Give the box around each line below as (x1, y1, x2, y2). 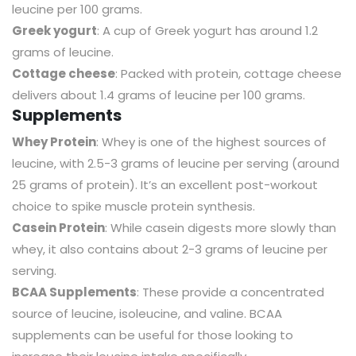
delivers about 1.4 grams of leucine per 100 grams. (12, 86, 305, 103)
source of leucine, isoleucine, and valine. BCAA (12, 304, 282, 322)
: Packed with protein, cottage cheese (115, 64, 342, 82)
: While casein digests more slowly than (105, 219, 336, 236)
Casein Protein (12, 219, 105, 236)
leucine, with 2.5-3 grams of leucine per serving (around (12, 154, 339, 172)
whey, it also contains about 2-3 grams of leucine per (12, 240, 327, 257)
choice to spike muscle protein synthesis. (12, 197, 255, 215)
